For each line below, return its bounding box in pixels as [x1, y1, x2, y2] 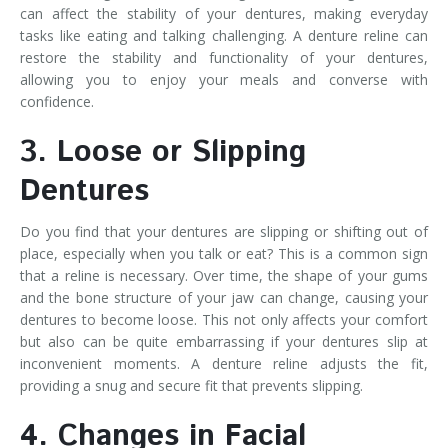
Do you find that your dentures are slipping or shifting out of [20, 221, 428, 241]
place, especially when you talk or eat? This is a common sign [20, 243, 428, 263]
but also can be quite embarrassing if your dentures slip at [20, 331, 428, 351]
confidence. [20, 91, 94, 111]
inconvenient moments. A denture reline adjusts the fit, [20, 353, 428, 373]
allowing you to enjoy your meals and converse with [20, 69, 428, 89]
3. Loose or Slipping [20, 130, 306, 174]
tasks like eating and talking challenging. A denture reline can [20, 25, 428, 45]
